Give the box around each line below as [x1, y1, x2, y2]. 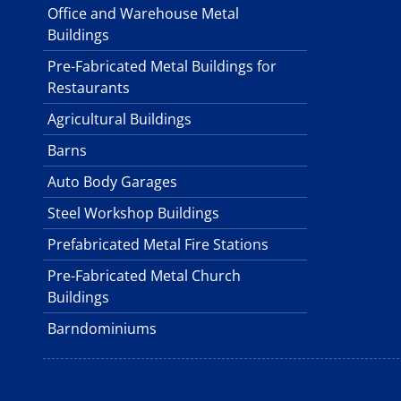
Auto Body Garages [47, 172, 177, 192]
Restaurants [47, 78, 130, 98]
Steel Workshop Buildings [47, 203, 219, 223]
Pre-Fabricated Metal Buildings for [47, 56, 277, 76]
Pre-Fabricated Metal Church [47, 266, 241, 286]
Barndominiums [47, 319, 157, 338]
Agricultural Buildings [47, 109, 192, 129]
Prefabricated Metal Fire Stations [47, 235, 269, 254]
